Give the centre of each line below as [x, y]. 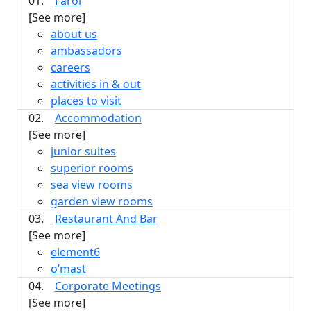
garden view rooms [102, 201]
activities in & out [96, 84]
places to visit [86, 101]
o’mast [68, 269]
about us [74, 34]
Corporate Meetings [108, 286]
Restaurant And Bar [106, 219]
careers [70, 67]
